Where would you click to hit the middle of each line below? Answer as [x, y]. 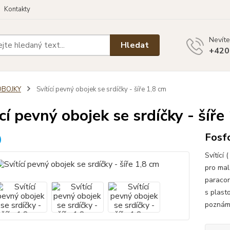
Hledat [135, 45]
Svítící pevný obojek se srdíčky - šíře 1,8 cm [100, 89]
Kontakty [17, 9]
